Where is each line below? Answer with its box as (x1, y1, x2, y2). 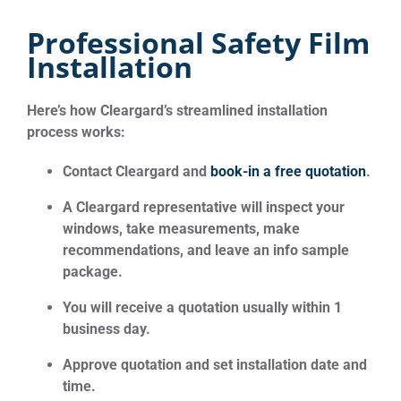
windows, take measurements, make (63, 219, 300, 237)
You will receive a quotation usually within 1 (63, 298, 342, 316)
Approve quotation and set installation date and (63, 355, 367, 373)
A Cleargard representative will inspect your (63, 198, 345, 216)
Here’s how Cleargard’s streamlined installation (27, 101, 328, 119)
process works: (27, 123, 125, 141)
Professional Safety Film (27, 22, 370, 62)
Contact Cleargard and (63, 162, 210, 180)
